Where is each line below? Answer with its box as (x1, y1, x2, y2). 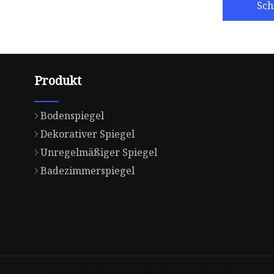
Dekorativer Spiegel (40, 127, 135, 141)
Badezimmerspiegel (40, 164, 135, 178)
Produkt (34, 72, 82, 89)
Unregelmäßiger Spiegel (40, 146, 158, 160)
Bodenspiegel (40, 109, 105, 123)
